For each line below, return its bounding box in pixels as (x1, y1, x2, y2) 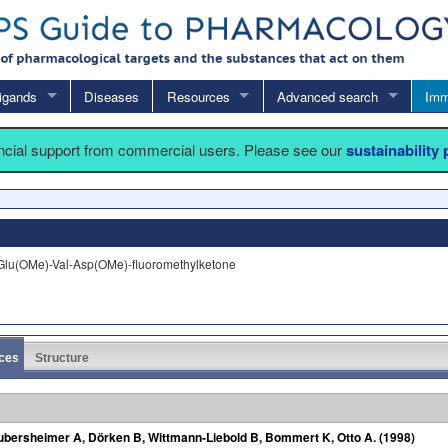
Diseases (84, 86, 140, 106)
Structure (35, 350, 89, 365)
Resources (166, 86, 230, 106)
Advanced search (276, 86, 378, 106)
